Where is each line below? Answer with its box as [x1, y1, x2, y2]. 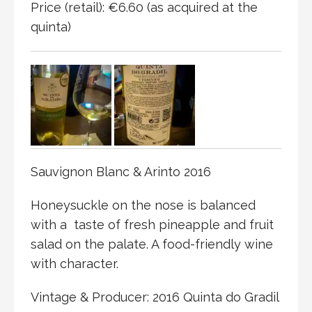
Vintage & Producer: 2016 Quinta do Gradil [31, 289, 279, 304]
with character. [31, 256, 118, 271]
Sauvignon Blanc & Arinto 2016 [31, 164, 211, 179]
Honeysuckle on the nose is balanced [31, 197, 256, 212]
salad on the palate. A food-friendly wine [31, 236, 273, 251]
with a [31, 217, 67, 232]
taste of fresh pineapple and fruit [74, 217, 274, 232]
